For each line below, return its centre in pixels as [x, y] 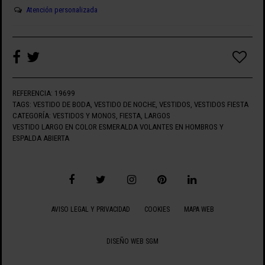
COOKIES [157, 209]
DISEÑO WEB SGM [132, 241]
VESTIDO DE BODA [62, 105]
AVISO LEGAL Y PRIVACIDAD [91, 209]
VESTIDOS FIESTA [221, 105]
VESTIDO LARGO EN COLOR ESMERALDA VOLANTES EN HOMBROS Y [118, 127]
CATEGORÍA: [31, 116]
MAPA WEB [199, 209]
